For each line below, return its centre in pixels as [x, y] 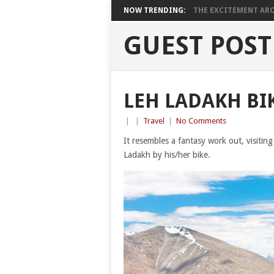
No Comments [201, 121]
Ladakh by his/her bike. [167, 155]
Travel [154, 121]
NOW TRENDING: [154, 10]
